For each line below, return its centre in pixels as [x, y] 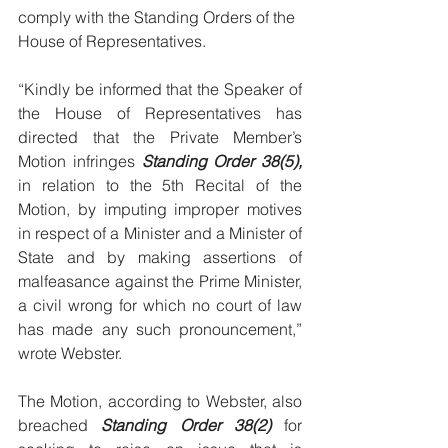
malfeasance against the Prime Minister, [160, 281]
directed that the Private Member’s [160, 137]
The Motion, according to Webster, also [160, 401]
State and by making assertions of [160, 257]
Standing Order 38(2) [186, 425]
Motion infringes [80, 161]
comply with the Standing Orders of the [158, 17]
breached [60, 425]
